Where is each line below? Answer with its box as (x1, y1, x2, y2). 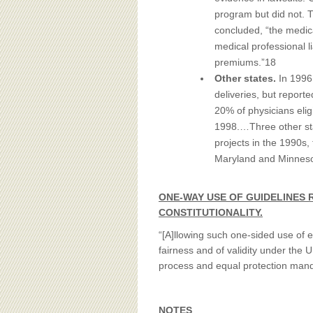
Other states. (214, 73, 279, 84)
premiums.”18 (214, 57, 276, 68)
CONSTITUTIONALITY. (159, 207, 263, 218)
